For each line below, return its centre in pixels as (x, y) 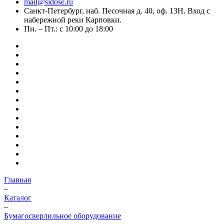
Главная (17, 180)
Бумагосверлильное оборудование (62, 216)
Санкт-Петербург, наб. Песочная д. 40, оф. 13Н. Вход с (117, 11)
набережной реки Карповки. (73, 20)
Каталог (18, 198)
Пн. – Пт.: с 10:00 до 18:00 (68, 29)
